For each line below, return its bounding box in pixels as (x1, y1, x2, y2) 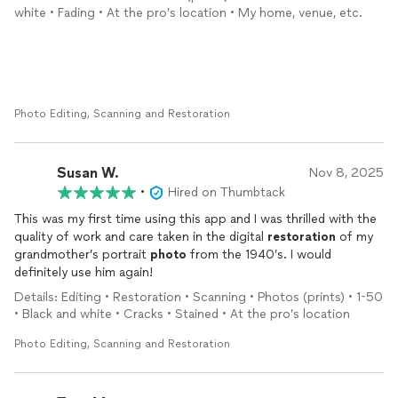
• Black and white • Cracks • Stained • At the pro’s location (14, 306, 350, 322)
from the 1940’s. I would (187, 247, 331, 262)
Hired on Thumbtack (168, 185, 285, 200)
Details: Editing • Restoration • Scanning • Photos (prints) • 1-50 (14, 290, 383, 305)
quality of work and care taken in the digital (14, 229, 267, 244)
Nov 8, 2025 (309, 165, 384, 180)
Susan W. (57, 163, 119, 181)
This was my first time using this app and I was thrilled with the (14, 211, 377, 227)
